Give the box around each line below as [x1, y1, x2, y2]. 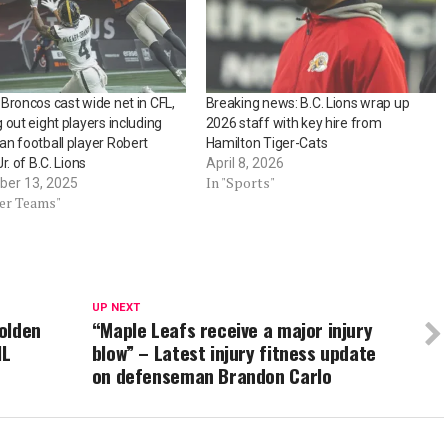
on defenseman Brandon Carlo [91, 360, 332, 390]
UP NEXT [91, 300, 140, 314]
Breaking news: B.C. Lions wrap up [205, 94, 410, 111]
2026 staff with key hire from [205, 114, 382, 131]
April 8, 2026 [205, 154, 284, 171]
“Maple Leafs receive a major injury [91, 314, 373, 344]
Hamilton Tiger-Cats [205, 134, 328, 151]
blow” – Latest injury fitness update [91, 337, 376, 367]
